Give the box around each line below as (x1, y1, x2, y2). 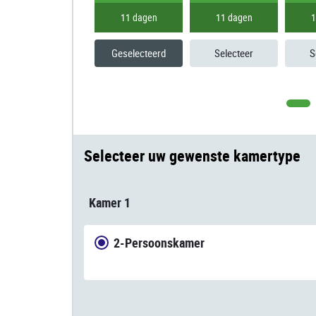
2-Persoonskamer (114, 233, 205, 251)
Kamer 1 (89, 193, 130, 211)
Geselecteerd (111, 45, 166, 60)
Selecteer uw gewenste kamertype (84, 145, 300, 166)
